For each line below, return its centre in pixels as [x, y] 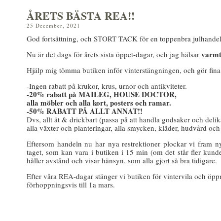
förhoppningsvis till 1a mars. [71, 184]
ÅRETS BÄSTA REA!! [81, 16]
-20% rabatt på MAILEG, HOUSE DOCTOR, [102, 94]
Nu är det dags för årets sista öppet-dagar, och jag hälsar [114, 54]
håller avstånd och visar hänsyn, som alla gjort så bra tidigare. [122, 160]
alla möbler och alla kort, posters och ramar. [99, 103]
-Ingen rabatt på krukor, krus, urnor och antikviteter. [107, 86]
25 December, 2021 [54, 25]
